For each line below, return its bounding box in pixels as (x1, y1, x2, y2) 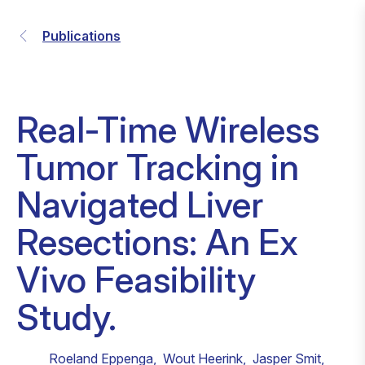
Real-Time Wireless (16, 108, 319, 152)
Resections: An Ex (16, 220, 298, 264)
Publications (42, 28, 121, 44)
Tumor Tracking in (16, 145, 299, 189)
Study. (16, 295, 117, 339)
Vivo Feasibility (16, 257, 256, 301)
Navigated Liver (16, 182, 263, 226)
